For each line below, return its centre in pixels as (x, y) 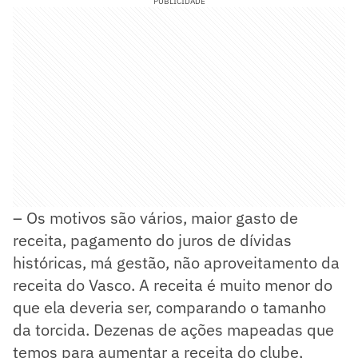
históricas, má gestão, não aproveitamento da (176, 262)
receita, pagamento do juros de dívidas (152, 240)
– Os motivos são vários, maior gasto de (155, 217)
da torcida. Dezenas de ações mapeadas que (173, 329)
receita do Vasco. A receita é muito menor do (173, 284)
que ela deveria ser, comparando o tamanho (169, 307)
